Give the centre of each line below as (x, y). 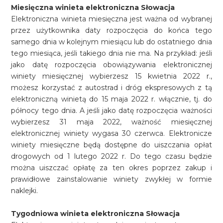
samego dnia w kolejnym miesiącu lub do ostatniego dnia (111, 42)
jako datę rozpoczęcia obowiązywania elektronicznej (111, 65)
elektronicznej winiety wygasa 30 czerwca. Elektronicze (111, 133)
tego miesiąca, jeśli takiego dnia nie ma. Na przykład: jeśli (111, 53)
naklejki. (25, 191)
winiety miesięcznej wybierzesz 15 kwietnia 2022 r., (111, 76)
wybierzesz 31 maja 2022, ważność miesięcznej (111, 122)
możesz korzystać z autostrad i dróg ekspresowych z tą (111, 88)
